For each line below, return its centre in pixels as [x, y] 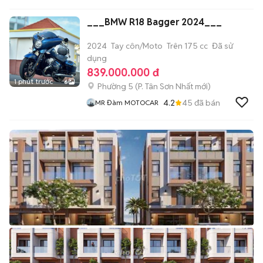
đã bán [206, 102]
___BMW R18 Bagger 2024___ [154, 22]
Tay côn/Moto [137, 46]
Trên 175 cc [187, 46]
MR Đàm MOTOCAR [127, 102]
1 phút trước [33, 81]
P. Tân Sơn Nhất [166, 86]
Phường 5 [115, 86]
